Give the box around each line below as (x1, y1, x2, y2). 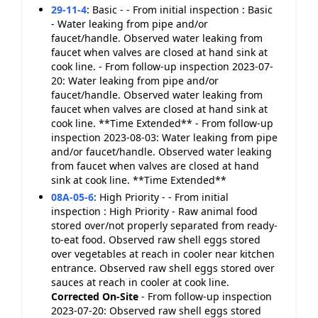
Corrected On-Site (51, 290, 138, 303)
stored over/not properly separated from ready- (51, 219, 278, 232)
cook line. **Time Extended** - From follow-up (51, 116, 273, 130)
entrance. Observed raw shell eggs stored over (51, 261, 275, 275)
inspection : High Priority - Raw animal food (51, 204, 258, 218)
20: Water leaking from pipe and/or (51, 74, 219, 87)
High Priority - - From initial (99, 190, 229, 204)
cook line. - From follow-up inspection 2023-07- (51, 60, 273, 73)
